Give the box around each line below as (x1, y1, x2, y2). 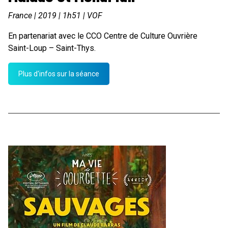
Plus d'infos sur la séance (18, 70, 99, 78)
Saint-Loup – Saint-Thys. (8, 43, 96, 53)
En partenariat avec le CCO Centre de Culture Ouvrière (8, 31, 197, 41)
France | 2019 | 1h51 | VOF (8, 11, 102, 21)
